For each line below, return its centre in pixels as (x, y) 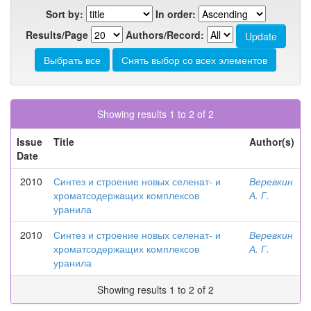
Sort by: (64, 14)
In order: (175, 14)
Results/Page (57, 34)
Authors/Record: (165, 34)
